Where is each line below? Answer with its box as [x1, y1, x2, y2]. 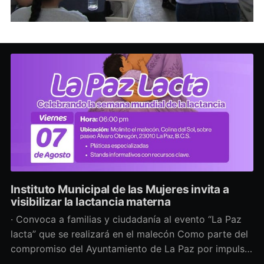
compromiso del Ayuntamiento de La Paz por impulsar [10, 243, 253, 255]
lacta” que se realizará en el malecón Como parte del [10, 228, 177, 240]
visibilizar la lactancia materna [10, 194, 171, 209]
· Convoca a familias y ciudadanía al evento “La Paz [10, 213, 242, 226]
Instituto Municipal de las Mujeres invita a [10, 182, 229, 196]
